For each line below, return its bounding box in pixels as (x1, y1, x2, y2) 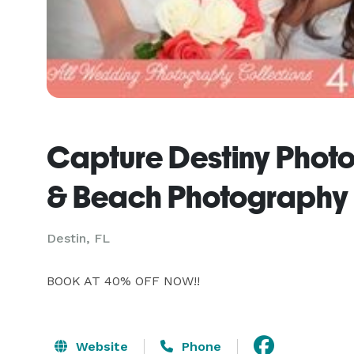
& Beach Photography (47, 179, 348, 215)
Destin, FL (47, 231, 110, 246)
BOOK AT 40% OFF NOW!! (47, 273, 200, 288)
